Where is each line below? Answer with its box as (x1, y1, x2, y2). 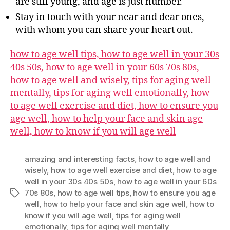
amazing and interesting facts (25, 154, 135, 164)
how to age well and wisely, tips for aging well (10, 74, 211, 86)
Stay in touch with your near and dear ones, (15, 11, 204, 24)
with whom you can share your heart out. (15, 24, 193, 36)
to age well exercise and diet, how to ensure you (10, 100, 218, 112)
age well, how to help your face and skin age (10, 112, 203, 125)
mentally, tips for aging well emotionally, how (10, 87, 210, 99)
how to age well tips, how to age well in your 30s (10, 48, 219, 61)
